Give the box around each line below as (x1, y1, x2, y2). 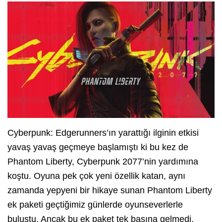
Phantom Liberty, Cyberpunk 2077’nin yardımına (7, 157, 198, 167)
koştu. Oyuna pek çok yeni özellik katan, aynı (7, 171, 185, 181)
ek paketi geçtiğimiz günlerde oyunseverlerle (7, 200, 183, 210)
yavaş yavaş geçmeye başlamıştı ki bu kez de (7, 142, 188, 153)
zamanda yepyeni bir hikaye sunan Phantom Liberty (7, 185, 212, 196)
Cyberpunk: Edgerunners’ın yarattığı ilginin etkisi (7, 128, 199, 138)
